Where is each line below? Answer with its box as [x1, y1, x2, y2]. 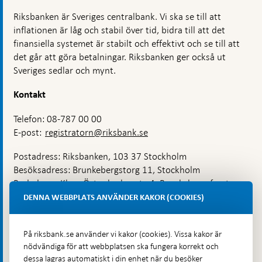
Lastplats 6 [13, 191, 57, 204]
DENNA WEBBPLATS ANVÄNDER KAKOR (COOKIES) [23, 193, 204, 202]
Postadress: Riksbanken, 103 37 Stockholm [13, 150, 187, 163]
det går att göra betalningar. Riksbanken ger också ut [13, 51, 226, 64]
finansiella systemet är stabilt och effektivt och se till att [13, 37, 240, 50]
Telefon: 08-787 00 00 [13, 113, 102, 126]
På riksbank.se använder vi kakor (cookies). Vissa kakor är [23, 229, 222, 239]
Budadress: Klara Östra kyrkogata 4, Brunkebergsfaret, [13, 177, 232, 190]
